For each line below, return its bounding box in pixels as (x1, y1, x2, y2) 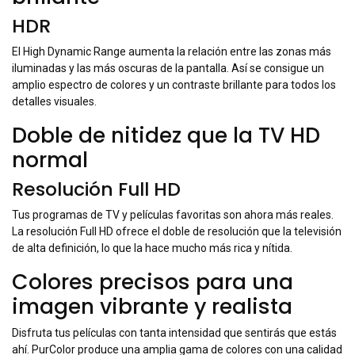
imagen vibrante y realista (12, 292, 292, 322)
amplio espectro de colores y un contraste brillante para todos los (12, 78, 336, 92)
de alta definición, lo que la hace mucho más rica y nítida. (12, 242, 292, 255)
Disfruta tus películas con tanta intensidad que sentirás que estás (12, 326, 337, 340)
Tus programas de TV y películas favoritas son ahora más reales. (12, 208, 334, 222)
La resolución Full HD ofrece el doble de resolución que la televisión (12, 225, 342, 239)
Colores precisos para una (12, 267, 293, 297)
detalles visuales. (12, 95, 97, 109)
